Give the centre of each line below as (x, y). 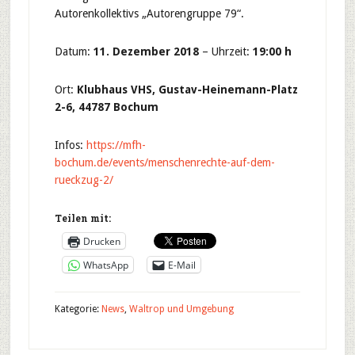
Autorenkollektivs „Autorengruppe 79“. (149, 13)
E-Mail (181, 265)
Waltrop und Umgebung (181, 309)
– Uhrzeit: (225, 52)
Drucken (101, 241)
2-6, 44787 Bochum (106, 107)
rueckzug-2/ (84, 180)
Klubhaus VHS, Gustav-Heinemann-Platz (187, 90)
